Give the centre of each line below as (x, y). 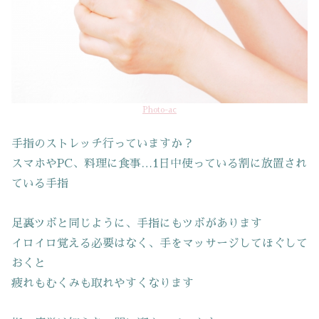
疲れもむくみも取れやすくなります (103, 283)
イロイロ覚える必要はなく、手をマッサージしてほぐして (159, 243)
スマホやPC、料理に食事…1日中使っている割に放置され (159, 163)
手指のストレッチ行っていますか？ (103, 143)
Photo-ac (159, 110)
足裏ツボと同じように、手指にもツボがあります (137, 223)
